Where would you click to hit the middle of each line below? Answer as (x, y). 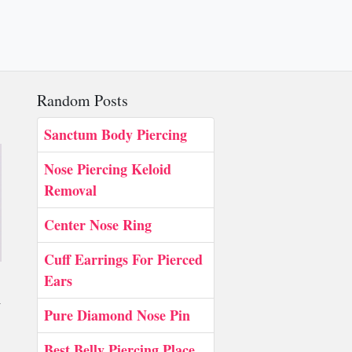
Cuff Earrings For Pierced (123, 259)
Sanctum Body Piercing (115, 134)
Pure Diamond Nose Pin (117, 315)
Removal (70, 190)
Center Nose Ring (98, 225)
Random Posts (82, 100)
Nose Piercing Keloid (108, 169)
